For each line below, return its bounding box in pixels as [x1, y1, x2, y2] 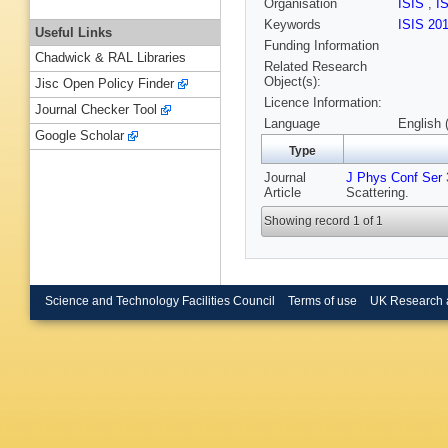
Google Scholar [35, 128, 124, 144]
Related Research [264, 59, 367, 75]
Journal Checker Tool [35, 102, 157, 118]
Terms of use [287, 294, 357, 307]
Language [264, 116, 320, 132]
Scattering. [346, 185, 409, 201]
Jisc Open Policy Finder [35, 76, 174, 92]
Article [264, 185, 301, 201]
